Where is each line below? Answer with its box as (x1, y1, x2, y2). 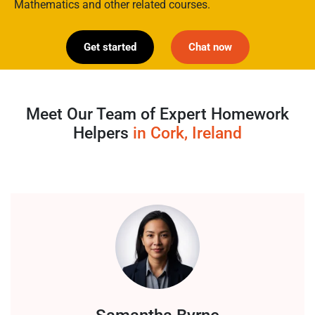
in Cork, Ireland (133, 124, 242, 143)
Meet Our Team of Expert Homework (26, 105, 289, 124)
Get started (83, 41, 136, 54)
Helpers (73, 124, 133, 143)
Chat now (188, 41, 232, 54)
